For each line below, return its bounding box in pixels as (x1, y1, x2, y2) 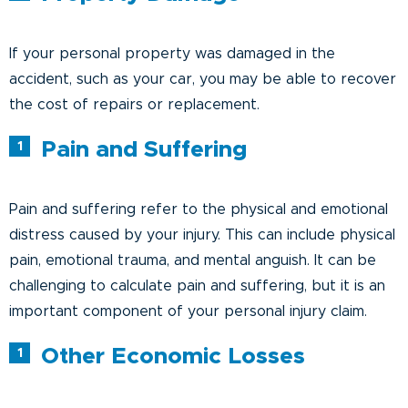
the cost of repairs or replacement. (9, 97, 260, 112)
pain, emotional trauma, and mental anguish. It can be (9, 252, 376, 268)
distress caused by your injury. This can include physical (9, 227, 395, 242)
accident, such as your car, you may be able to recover (9, 71, 396, 87)
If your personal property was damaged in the (9, 46, 335, 61)
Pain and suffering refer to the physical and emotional (9, 201, 388, 217)
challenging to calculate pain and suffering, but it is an (9, 278, 385, 293)
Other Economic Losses (41, 344, 305, 368)
